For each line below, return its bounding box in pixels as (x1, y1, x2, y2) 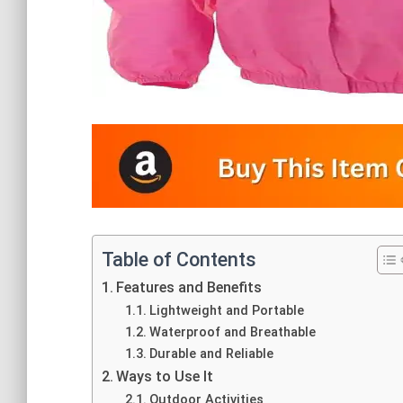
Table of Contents (102, 247, 256, 271)
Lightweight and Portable (148, 302, 304, 318)
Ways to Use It (116, 368, 214, 385)
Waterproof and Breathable (148, 324, 316, 340)
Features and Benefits (116, 279, 263, 296)
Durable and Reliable (148, 345, 273, 362)
